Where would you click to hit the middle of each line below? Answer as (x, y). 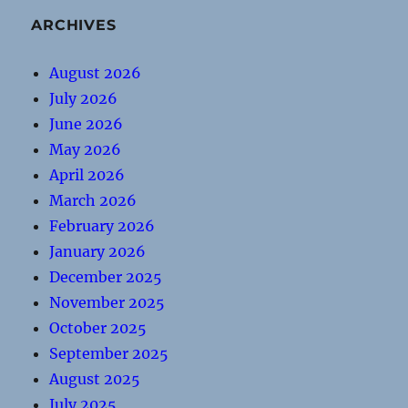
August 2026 (96, 73)
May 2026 (86, 149)
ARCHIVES (74, 25)
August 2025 (95, 379)
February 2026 (102, 226)
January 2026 (98, 251)
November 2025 (107, 302)
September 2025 (109, 353)
